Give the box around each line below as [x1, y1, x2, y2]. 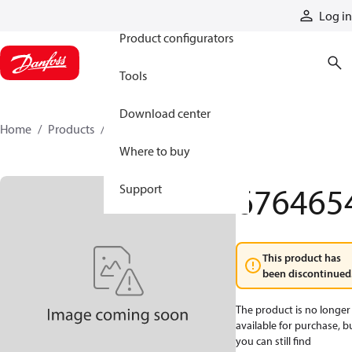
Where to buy [119, 143, 190, 159]
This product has [262, 251, 341, 265]
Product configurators [119, 30, 233, 46]
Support [119, 181, 162, 196]
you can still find [236, 334, 311, 348]
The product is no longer [236, 302, 350, 317]
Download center [119, 105, 211, 121]
